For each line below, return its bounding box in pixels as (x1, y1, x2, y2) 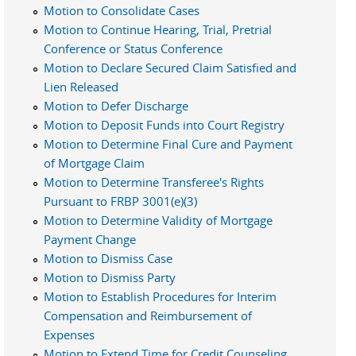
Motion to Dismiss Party (44, 269, 176, 285)
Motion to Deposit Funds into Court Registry (44, 116, 284, 133)
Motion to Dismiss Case (44, 250, 172, 266)
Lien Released (44, 78, 118, 95)
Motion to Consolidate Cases (44, 2, 199, 18)
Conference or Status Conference (44, 40, 222, 56)
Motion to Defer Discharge (44, 97, 188, 114)
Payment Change (44, 230, 136, 247)
